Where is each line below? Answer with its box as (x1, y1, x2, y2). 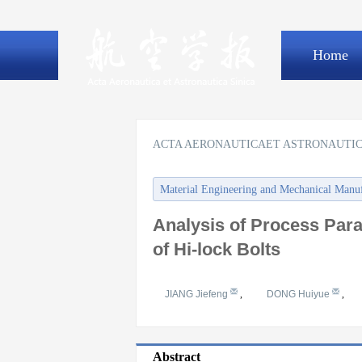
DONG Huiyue (267, 288, 332, 300)
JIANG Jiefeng (165, 288, 230, 300)
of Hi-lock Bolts (153, 239, 280, 259)
